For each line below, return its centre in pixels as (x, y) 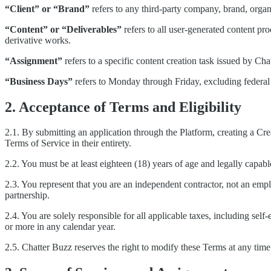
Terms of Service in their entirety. (68, 143)
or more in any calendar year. (60, 227)
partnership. (27, 195)
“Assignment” (34, 60)
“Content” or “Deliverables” (63, 29)
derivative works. (38, 40)
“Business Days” (39, 81)
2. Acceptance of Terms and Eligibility (123, 107)
